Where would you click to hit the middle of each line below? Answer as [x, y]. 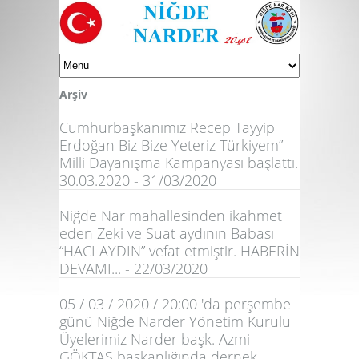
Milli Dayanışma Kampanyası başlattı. [179, 162]
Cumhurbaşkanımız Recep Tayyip [167, 127]
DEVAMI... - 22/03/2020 [133, 268]
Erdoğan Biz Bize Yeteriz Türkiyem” [171, 145]
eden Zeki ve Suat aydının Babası [167, 233]
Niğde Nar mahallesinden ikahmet [171, 215]
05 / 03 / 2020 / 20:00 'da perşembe [175, 303]
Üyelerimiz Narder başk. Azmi [155, 339]
